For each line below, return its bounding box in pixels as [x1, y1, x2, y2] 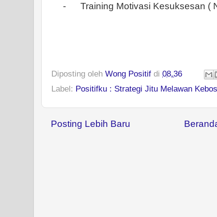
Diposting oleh [51, 68, 105, 78]
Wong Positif [105, 68, 151, 78]
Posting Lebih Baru [51, 118, 130, 129]
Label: [51, 83, 76, 93]
